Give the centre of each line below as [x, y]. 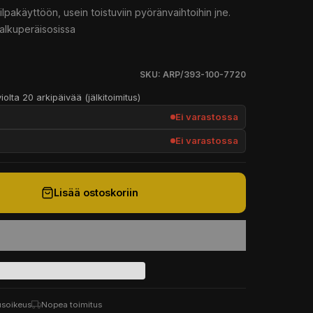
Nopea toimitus [72, 304]
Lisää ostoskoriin [96, 193]
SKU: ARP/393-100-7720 [193, 74]
